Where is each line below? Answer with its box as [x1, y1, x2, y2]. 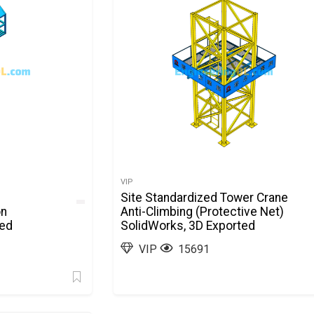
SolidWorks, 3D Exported [121, 219, 256, 233]
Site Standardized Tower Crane [121, 191, 289, 205]
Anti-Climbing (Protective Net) [121, 205, 285, 219]
